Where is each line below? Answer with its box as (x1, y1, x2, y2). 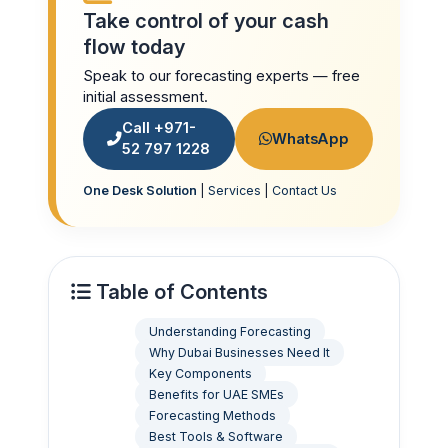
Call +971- (121, 119, 196, 138)
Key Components (149, 365, 253, 381)
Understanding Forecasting (149, 323, 312, 339)
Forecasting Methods (149, 407, 277, 423)
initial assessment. (82, 88, 208, 107)
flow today (82, 35, 185, 60)
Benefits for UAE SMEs (149, 386, 285, 402)
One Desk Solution (82, 183, 197, 199)
